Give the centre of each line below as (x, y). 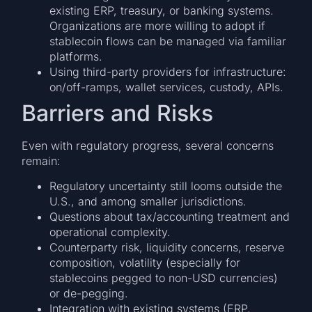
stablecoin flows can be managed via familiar (168, 41)
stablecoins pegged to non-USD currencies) (164, 278)
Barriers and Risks (118, 113)
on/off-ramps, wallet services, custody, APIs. (167, 87)
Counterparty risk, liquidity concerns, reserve (167, 247)
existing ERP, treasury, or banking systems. (162, 10)
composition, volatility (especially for (145, 262)
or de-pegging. (89, 293)
